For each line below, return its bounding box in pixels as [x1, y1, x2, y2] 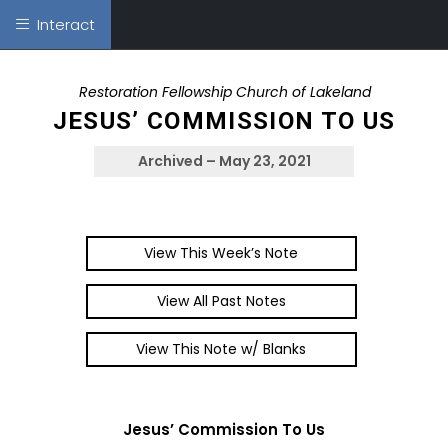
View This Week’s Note [144, 243, 299, 263]
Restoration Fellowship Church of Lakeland [79, 82, 371, 102]
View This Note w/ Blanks [136, 339, 307, 359]
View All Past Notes [156, 291, 286, 311]
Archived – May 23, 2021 [137, 151, 311, 171]
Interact [29, 14, 95, 35]
